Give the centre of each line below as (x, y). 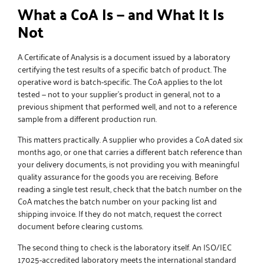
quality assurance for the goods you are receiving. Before (118, 176)
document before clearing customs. (80, 226)
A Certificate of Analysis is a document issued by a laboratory (124, 56)
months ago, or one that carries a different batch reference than (130, 151)
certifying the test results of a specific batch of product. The (122, 68)
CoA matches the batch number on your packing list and (117, 201)
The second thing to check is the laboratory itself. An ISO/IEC (125, 246)
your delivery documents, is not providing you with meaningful (128, 164)
